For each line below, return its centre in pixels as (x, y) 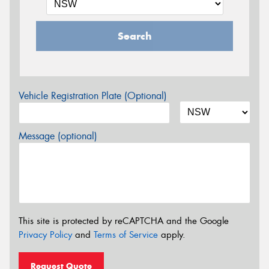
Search (134, 36)
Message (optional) (58, 136)
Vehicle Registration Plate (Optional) (93, 95)
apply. (172, 235)
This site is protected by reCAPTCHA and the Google (124, 221)
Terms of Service (126, 235)
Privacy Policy (45, 235)
